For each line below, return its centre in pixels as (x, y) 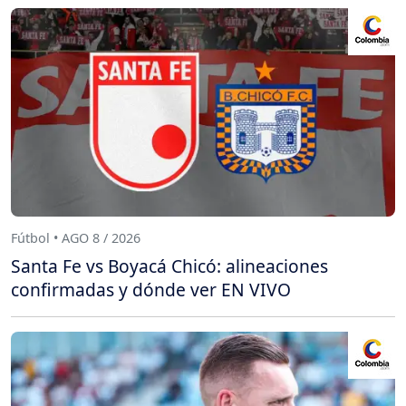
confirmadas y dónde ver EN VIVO (151, 289)
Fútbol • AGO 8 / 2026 (76, 237)
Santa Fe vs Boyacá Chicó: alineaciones (169, 266)
